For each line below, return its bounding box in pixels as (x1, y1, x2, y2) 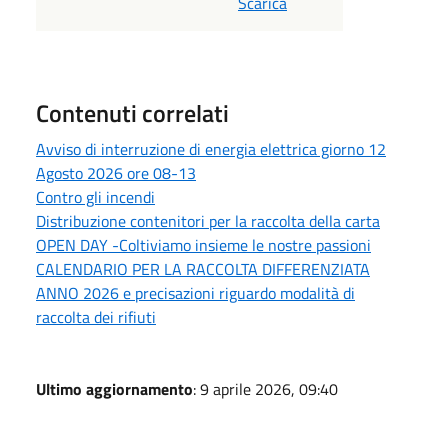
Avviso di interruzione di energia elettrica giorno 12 (36, 136, 386, 161)
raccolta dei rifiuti (36, 304, 156, 329)
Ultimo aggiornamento (36, 376, 193, 401)
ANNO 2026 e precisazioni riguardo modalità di (36, 280, 355, 305)
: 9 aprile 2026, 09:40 (193, 376, 338, 401)
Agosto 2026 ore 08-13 (36, 160, 196, 185)
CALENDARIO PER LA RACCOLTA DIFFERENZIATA (36, 256, 370, 281)
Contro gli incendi (36, 184, 155, 209)
